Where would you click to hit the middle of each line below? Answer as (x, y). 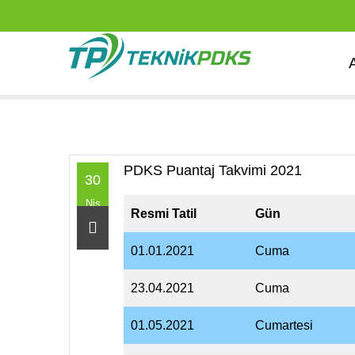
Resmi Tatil (164, 214)
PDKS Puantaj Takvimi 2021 (213, 170)
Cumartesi (284, 325)
